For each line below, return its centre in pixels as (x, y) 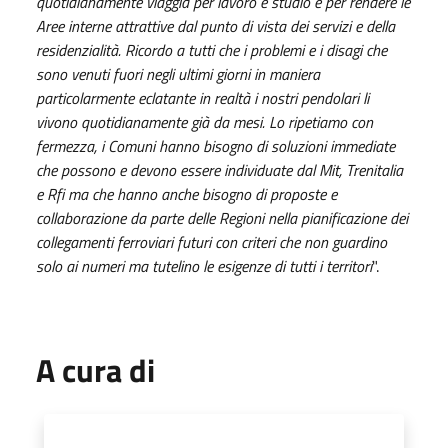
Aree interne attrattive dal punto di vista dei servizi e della (215, 25)
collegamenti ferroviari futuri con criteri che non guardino (211, 241)
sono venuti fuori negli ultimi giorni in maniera (178, 73)
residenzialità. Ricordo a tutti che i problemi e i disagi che (211, 49)
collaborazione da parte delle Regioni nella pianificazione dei (222, 217)
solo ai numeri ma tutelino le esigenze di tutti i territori (204, 265)
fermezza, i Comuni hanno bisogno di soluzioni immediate (215, 145)
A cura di (95, 369)
